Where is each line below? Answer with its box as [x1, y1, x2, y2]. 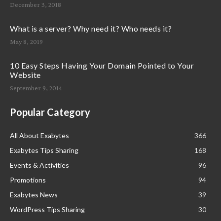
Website [10, 70, 41, 79]
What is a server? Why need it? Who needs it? [10, 23, 172, 33]
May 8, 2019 [10, 37, 43, 45]
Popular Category [10, 106, 90, 118]
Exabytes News [10, 190, 58, 199]
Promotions [10, 175, 46, 184]
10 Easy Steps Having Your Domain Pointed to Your [10, 60, 194, 70]
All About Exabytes [10, 131, 69, 140]
